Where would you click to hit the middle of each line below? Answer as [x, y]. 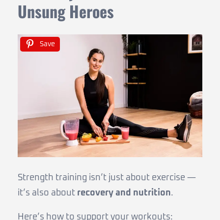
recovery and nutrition [124, 193]
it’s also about [47, 193]
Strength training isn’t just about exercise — [107, 178]
